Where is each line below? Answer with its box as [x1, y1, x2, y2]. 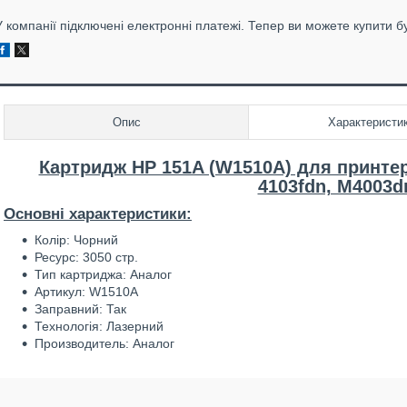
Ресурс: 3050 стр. [35, 250, 138, 264]
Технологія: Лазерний [35, 319, 164, 333]
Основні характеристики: [4, 205, 192, 223]
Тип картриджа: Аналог [35, 267, 172, 282]
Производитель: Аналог [35, 336, 174, 351]
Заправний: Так [35, 302, 126, 316]
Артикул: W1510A [35, 284, 138, 299]
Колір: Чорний [35, 233, 118, 247]
